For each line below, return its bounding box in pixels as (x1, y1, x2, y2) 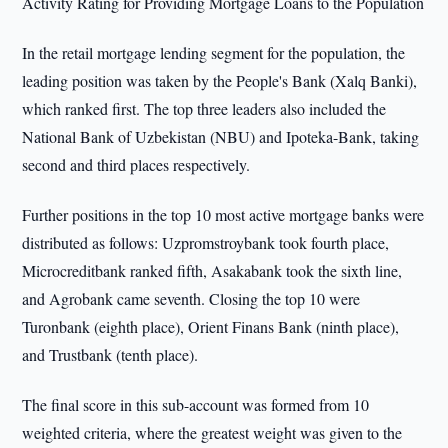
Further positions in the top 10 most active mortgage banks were (22, 204, 425, 225)
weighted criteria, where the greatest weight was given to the (22, 422, 403, 443)
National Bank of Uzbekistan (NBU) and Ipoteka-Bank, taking (22, 126, 420, 147)
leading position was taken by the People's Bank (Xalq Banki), (22, 70, 418, 91)
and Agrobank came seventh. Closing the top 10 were (22, 288, 361, 309)
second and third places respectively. (22, 154, 251, 175)
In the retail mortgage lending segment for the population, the (22, 42, 406, 63)
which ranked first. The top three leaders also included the (22, 98, 387, 119)
